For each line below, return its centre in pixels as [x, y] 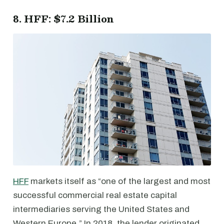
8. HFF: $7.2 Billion [64, 19]
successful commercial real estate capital [95, 195]
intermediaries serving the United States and [101, 209]
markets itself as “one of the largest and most [119, 181]
